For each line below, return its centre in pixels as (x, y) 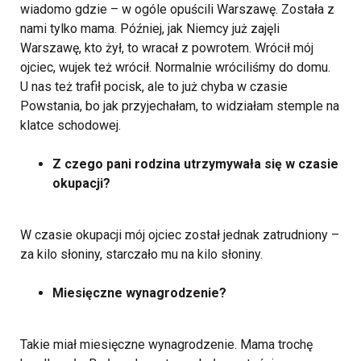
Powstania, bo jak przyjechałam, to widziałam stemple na (180, 106)
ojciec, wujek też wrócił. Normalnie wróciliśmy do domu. (175, 68)
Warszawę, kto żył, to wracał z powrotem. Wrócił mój (167, 48)
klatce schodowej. (71, 126)
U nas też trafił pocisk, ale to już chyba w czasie (154, 87)
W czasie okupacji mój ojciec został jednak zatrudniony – (180, 235)
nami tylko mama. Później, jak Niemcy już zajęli (150, 29)
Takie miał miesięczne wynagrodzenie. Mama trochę (166, 345)
